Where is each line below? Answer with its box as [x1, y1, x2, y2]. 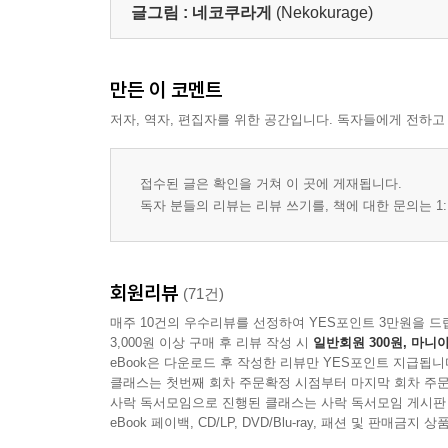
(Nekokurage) [276, 4, 373, 21]
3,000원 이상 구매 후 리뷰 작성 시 [110, 335, 313, 350]
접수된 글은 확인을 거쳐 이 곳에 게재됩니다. [140, 176, 402, 191]
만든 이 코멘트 [110, 77, 222, 102]
